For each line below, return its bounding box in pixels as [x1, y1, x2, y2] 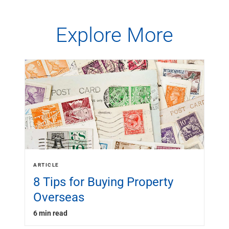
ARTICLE [33, 161, 59, 168]
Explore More [56, 20, 173, 48]
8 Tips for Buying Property [33, 173, 173, 190]
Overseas [33, 189, 84, 205]
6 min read [33, 208, 67, 218]
